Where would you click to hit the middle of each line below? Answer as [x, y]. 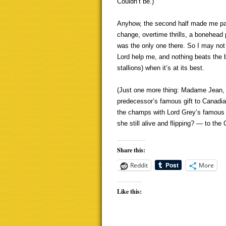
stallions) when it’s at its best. [161, 68]
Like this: [129, 191]
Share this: [131, 150]
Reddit [139, 165]
